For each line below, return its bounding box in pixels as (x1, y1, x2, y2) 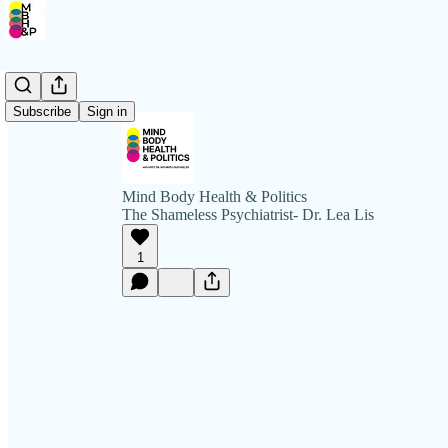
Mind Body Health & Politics (122, 188, 307, 205)
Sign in (87, 104, 127, 119)
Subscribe (13, 104, 71, 119)
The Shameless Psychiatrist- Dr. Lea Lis (122, 206, 374, 223)
